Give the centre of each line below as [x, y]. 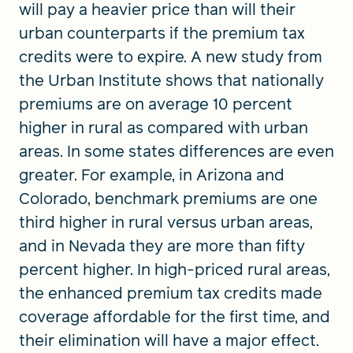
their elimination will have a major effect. [169, 340]
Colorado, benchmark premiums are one [168, 199]
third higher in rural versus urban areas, [166, 222]
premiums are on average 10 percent [156, 104]
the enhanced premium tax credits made [171, 293]
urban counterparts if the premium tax [162, 33]
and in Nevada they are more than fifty [162, 246]
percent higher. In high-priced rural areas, [175, 269]
